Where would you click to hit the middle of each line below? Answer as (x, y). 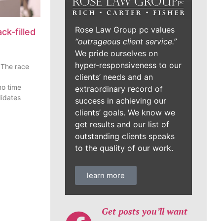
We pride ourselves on (116, 54)
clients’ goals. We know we (125, 113)
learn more (106, 176)
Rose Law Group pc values (125, 30)
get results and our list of (122, 125)
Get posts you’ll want (144, 211)
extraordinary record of (119, 89)
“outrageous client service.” (126, 42)
